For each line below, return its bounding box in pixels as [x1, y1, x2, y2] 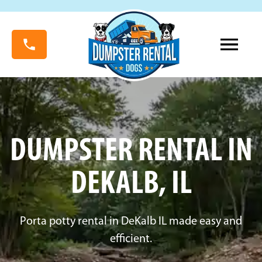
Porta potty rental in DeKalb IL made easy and [20, 216, 242, 227]
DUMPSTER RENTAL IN [9, 136, 253, 168]
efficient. [110, 233, 152, 245]
